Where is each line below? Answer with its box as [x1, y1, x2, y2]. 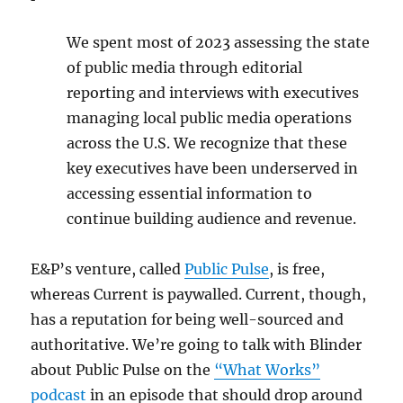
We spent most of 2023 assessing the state [67, 32, 371, 51]
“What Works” [214, 360, 321, 379]
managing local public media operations [67, 108, 353, 127]
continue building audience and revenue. [67, 209, 357, 228]
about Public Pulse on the [31, 360, 215, 379]
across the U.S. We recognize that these [67, 133, 348, 152]
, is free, [269, 259, 326, 278]
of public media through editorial [67, 58, 303, 76]
